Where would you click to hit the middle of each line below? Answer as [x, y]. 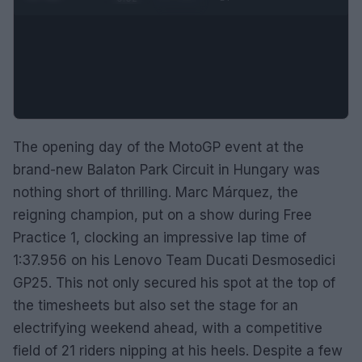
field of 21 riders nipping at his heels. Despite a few [178, 350]
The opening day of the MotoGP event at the [158, 147]
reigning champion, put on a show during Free [162, 215]
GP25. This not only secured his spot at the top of [174, 282]
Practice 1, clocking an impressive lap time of [160, 237]
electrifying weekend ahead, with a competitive [168, 328]
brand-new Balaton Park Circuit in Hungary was [166, 169]
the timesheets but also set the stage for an [156, 305]
